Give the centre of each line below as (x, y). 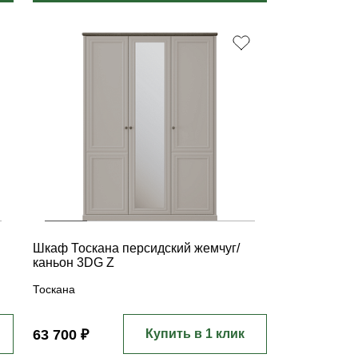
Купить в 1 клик (195, 334)
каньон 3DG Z (74, 263)
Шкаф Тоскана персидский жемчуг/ (137, 248)
